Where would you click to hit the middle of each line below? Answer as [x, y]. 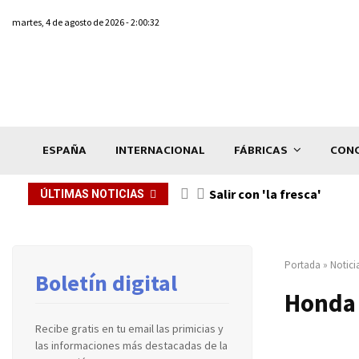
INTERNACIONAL [160, 150]
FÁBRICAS [261, 150]
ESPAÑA [65, 150]
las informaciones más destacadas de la [131, 345]
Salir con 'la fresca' [265, 194]
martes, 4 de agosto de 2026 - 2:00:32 [86, 22]
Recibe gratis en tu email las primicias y [129, 328]
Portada [303, 264]
